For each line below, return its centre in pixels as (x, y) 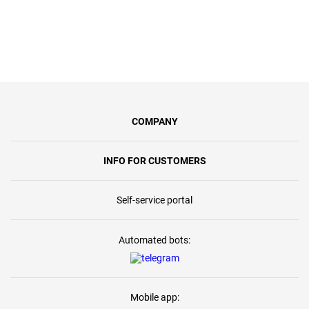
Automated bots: (154, 240)
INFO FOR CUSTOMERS (154, 161)
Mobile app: (154, 298)
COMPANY (154, 122)
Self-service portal (154, 200)
